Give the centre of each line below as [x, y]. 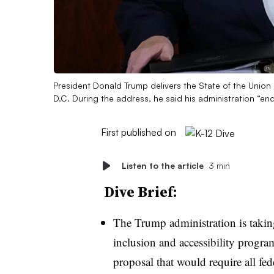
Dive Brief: [140, 191]
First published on [138, 132]
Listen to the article [162, 165]
